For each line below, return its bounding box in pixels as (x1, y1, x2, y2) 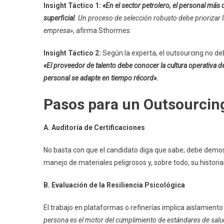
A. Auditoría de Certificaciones (43, 123, 145, 131)
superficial (43, 13, 74, 22)
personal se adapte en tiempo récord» (43, 73, 156, 82)
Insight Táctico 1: (43, 1, 101, 9)
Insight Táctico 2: (43, 48, 101, 57)
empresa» (43, 26, 73, 34)
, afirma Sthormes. (73, 26, 131, 34)
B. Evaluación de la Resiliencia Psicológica (43, 180, 185, 189)
